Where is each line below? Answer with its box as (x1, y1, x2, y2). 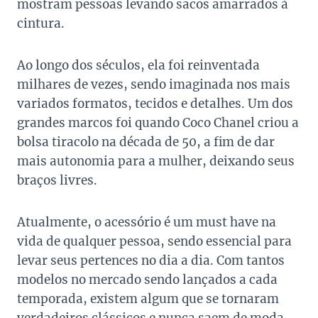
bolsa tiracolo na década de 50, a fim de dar (17, 134, 275, 150)
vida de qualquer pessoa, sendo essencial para (17, 234, 292, 250)
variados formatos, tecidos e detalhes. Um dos (17, 96, 293, 112)
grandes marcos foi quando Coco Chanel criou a (17, 115, 299, 131)
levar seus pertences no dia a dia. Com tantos (17, 253, 285, 269)
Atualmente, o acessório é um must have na (17, 214, 276, 231)
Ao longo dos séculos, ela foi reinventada (17, 57, 260, 74)
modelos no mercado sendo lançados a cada (17, 272, 278, 288)
